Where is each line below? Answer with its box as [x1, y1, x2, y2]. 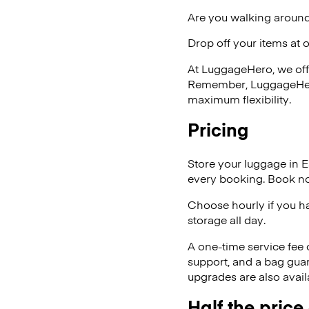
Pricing [188, 117, 248, 142]
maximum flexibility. [188, 91, 294, 107]
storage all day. [188, 212, 266, 228]
